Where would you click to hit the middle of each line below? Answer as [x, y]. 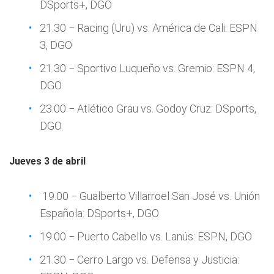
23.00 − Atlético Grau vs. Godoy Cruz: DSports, [148, 109]
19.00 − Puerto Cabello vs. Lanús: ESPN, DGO [146, 236]
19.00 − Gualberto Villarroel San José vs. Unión [150, 196]
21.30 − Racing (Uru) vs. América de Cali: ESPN [149, 28]
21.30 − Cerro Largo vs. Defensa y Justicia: [139, 260]
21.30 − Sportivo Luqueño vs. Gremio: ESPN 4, [147, 68]
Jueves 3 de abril [47, 161]
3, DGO [56, 45]
